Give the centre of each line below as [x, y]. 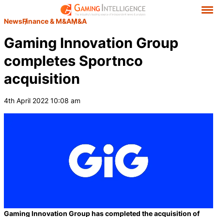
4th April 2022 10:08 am [42, 101]
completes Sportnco [73, 61]
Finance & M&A [47, 21]
